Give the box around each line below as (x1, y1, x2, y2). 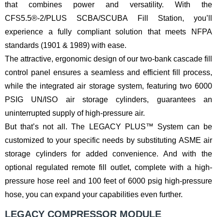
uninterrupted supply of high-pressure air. (5, 108, 145, 117)
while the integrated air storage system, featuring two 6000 (5, 81, 212, 90)
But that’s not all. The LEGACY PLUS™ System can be (5, 122, 212, 131)
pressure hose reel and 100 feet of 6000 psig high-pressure (5, 176, 212, 185)
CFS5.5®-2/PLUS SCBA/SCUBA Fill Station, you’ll (5, 14, 212, 22)
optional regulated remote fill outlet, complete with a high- (5, 163, 212, 171)
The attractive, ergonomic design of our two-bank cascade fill (5, 54, 212, 63)
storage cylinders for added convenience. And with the (5, 149, 212, 158)
